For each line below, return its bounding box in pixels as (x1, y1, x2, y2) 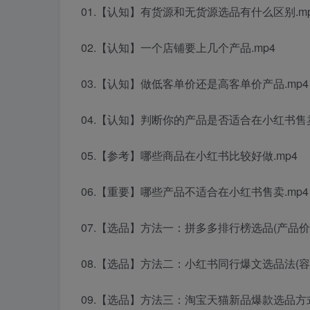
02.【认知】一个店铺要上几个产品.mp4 (81, 39, 275, 56)
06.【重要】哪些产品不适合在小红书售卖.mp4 (81, 183, 309, 200)
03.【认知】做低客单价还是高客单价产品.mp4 (81, 75, 309, 92)
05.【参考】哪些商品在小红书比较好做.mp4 (81, 147, 298, 164)
